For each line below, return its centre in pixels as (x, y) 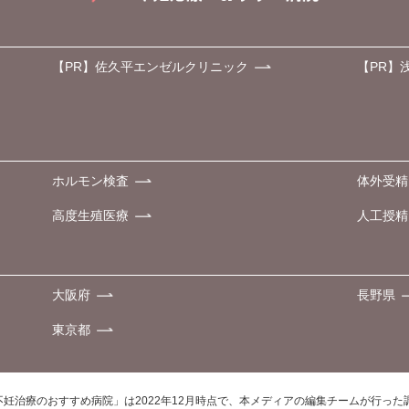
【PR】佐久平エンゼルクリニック (151, 67)
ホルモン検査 (91, 180)
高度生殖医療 (91, 215)
